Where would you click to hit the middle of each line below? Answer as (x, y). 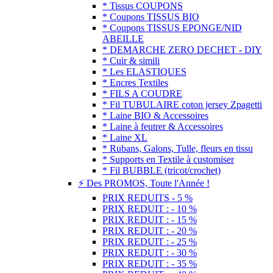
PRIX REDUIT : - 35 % (150, 264)
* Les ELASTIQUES (144, 72)
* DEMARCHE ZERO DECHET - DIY (182, 50)
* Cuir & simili (131, 61)
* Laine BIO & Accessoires (155, 116)
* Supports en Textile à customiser (168, 160)
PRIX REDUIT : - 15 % (150, 220)
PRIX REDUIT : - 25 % (150, 242)
